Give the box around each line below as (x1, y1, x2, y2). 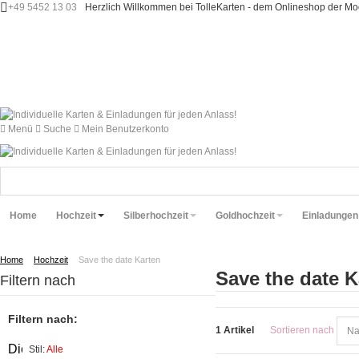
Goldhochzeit (216, 210, 275, 221)
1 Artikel (216, 325, 255, 337)
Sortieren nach (270, 325, 335, 337)
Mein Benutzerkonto (82, 123, 169, 135)
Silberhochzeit (123, 210, 188, 221)
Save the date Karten (79, 255, 160, 265)
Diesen (8, 342, 49, 357)
